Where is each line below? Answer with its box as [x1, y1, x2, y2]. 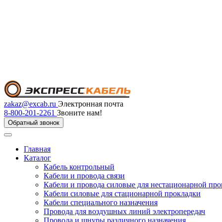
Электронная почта [58, 100, 123, 108]
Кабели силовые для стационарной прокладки [44, 189, 201, 198]
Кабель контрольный [44, 163, 114, 171]
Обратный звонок [8, 119, 59, 126]
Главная [24, 145, 51, 153]
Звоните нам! [57, 109, 102, 117]
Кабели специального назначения [44, 198, 158, 207]
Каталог [24, 154, 51, 162]
